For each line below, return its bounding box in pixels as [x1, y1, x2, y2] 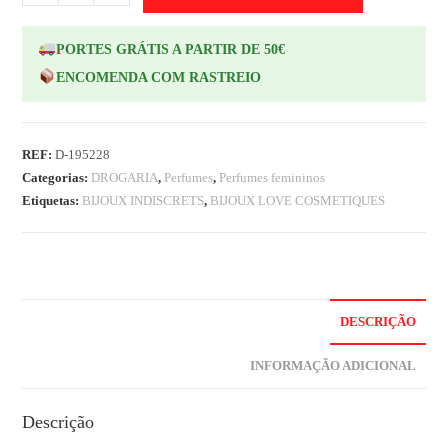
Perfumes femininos [219, 169, 326, 185]
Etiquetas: [22, 192, 83, 208]
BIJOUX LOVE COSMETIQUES [210, 192, 386, 208]
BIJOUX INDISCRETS [82, 192, 205, 208]
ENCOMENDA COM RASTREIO [55, 70, 261, 86]
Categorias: [22, 169, 92, 185]
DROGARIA [91, 169, 159, 185]
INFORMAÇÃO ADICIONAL [249, 358, 416, 373]
